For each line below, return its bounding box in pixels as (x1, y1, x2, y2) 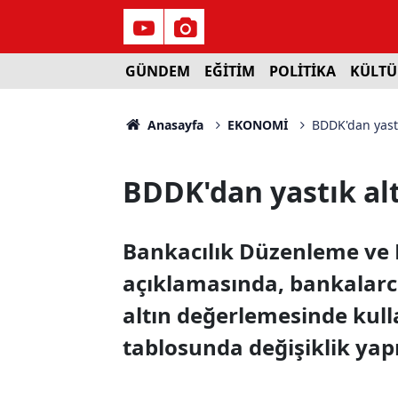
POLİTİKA (268, 61, 336, 81)
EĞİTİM (203, 61, 255, 81)
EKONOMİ (227, 116, 288, 133)
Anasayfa (143, 116, 203, 133)
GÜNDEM (124, 61, 190, 81)
